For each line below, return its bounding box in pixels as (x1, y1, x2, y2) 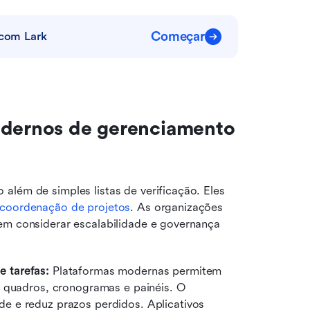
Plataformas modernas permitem (49, 264, 222, 277)
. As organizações (130, 201, 224, 214)
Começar (151, 29, 205, 44)
